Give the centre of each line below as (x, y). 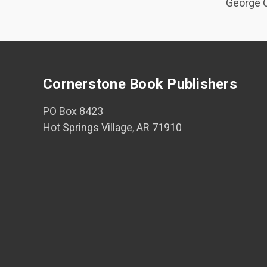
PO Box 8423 (73, 111)
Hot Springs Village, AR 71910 (112, 127)
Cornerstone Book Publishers (140, 84)
